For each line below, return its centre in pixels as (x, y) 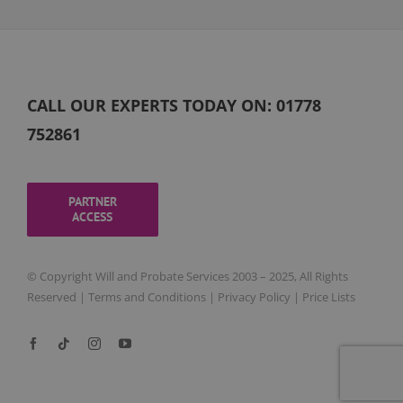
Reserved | (57, 297)
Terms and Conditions (147, 297)
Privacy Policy (254, 297)
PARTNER (92, 201)
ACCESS (93, 217)
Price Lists (328, 297)
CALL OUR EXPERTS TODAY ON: (151, 105)
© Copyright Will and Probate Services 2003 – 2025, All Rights (187, 276)
